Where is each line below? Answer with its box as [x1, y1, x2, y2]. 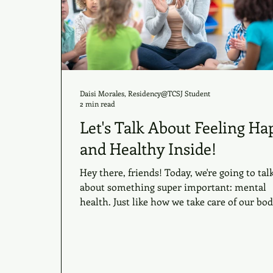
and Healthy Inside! [80, 138, 216, 159]
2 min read [80, 99, 115, 108]
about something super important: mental [80, 180, 266, 193]
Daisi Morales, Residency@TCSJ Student [80, 88, 210, 98]
